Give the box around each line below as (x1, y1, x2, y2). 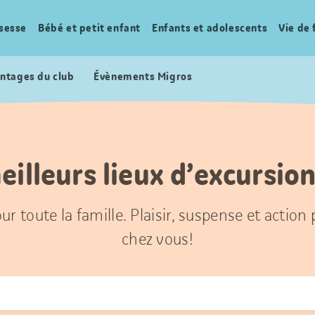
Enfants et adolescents (152, 20, 268, 35)
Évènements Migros (94, 69, 193, 84)
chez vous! (121, 229, 193, 249)
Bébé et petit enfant (38, 20, 141, 35)
